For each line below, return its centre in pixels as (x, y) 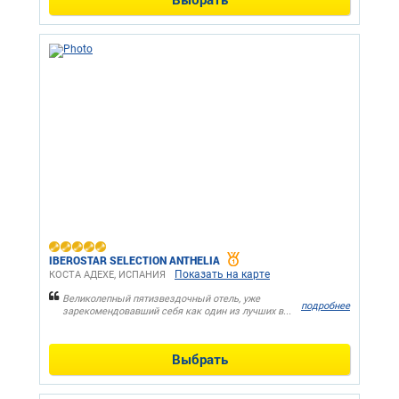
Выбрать (199, 359)
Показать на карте (222, 275)
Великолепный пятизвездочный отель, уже (161, 299)
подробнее (326, 305)
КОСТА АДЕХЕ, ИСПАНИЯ (107, 275)
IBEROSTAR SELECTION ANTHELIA (134, 261)
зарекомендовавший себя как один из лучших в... (177, 312)
